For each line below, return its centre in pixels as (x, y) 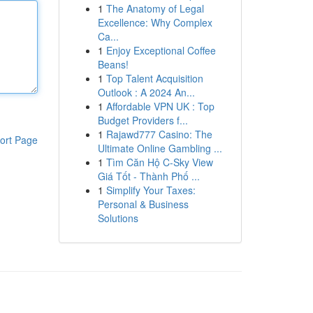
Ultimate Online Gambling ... (160, 148)
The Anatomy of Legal (155, 8)
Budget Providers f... (143, 120)
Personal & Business (143, 204)
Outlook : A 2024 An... (146, 92)
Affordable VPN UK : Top (160, 106)
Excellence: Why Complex (155, 22)
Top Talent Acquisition (154, 78)
